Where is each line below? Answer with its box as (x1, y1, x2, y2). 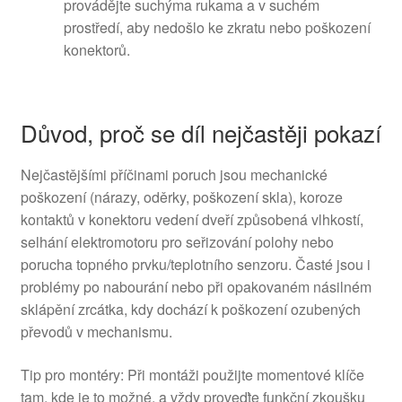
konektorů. (63, 39, 130, 61)
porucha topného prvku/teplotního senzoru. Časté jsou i (20, 254, 371, 275)
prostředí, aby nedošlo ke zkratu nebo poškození (63, 17, 371, 39)
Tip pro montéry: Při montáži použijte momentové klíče (20, 364, 364, 385)
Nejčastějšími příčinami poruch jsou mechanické (20, 164, 328, 186)
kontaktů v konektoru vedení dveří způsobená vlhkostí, (20, 209, 363, 231)
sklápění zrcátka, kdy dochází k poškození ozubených (20, 299, 361, 320)
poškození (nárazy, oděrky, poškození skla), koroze (20, 187, 343, 208)
